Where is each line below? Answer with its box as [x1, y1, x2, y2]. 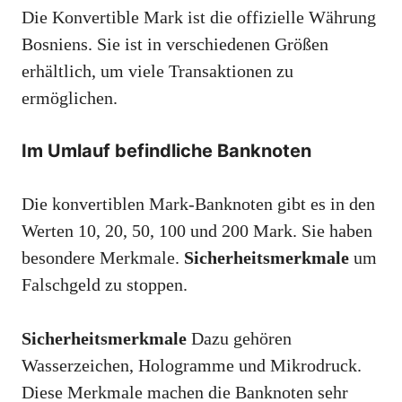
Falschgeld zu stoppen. [22, 275, 188, 295]
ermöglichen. [22, 88, 118, 109]
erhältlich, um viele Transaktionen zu [22, 61, 293, 82]
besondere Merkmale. [22, 248, 184, 268]
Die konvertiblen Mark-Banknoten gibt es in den [22, 194, 375, 214]
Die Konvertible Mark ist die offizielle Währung [22, 7, 376, 28]
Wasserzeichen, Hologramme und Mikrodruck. [22, 355, 362, 376]
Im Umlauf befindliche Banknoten [22, 140, 311, 162]
